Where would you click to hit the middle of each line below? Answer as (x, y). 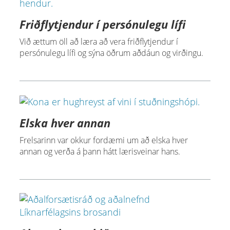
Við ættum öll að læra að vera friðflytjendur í (99, 42)
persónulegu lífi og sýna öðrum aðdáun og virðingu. (111, 53)
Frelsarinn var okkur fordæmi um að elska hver (103, 140)
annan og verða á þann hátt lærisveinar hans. (100, 151)
